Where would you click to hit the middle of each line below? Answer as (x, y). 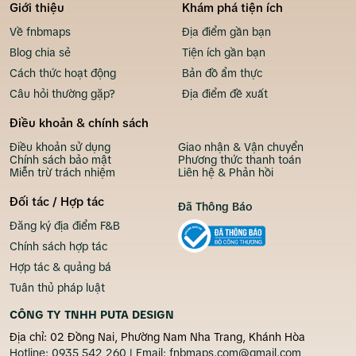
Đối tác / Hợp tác (57, 202)
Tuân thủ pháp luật (57, 288)
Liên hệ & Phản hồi (226, 173)
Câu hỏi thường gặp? (62, 94)
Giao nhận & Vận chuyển (241, 147)
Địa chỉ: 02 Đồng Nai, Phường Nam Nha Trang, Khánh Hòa (157, 337)
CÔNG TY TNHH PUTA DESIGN (92, 315)
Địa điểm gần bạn (226, 32)
